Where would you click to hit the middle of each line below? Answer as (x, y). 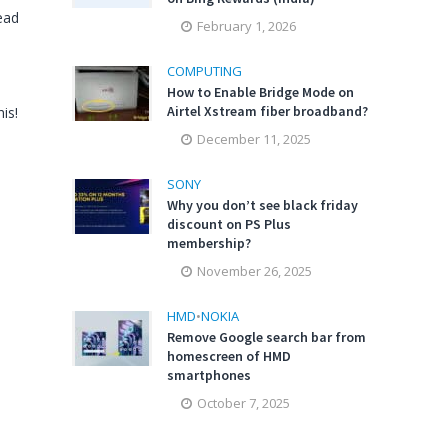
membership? (209, 243)
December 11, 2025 (254, 139)
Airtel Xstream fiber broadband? (268, 111)
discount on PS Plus (229, 224)
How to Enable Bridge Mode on (261, 92)
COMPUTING (205, 71)
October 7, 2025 (244, 403)
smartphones (209, 375)
